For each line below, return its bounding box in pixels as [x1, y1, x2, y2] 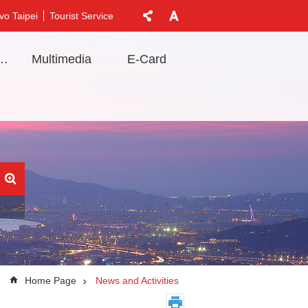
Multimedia [31, 52, 91, 66]
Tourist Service [49, 10, 113, 22]
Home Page [25, 275, 76, 287]
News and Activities [96, 275, 179, 287]
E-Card [127, 52, 167, 66]
